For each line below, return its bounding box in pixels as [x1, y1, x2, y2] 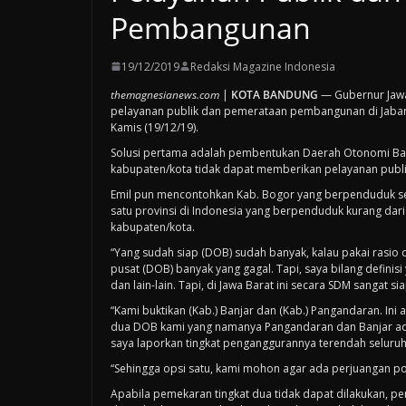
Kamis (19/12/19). [111, 119, 198, 135]
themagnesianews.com [111, 86, 219, 102]
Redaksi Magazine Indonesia [190, 58, 335, 74]
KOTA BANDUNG [231, 86, 318, 102]
